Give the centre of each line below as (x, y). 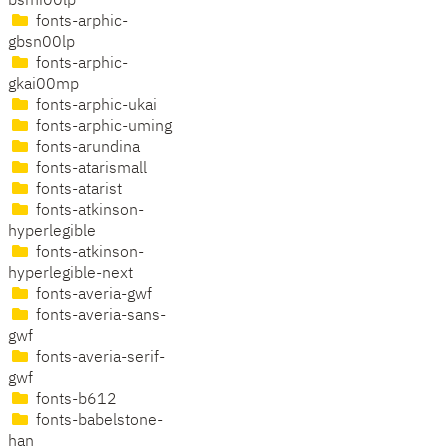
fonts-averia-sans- (99, 316)
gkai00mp (43, 85)
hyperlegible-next (70, 274)
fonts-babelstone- (97, 421)
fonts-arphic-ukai (94, 106)
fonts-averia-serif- (98, 358)
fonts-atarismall (89, 169)
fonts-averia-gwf (92, 295)
